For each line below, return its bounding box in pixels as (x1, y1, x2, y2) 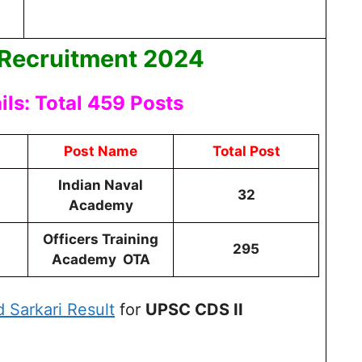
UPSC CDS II (145, 300, 243, 320)
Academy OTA (51, 250, 150, 267)
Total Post (212, 142, 280, 159)
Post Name (64, 142, 137, 159)
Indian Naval (58, 176, 143, 193)
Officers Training (43, 230, 158, 247)
